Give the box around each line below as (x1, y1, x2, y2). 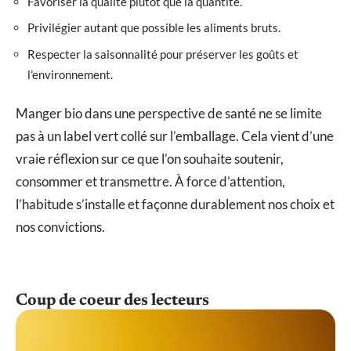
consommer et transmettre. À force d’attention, (16, 173, 285, 190)
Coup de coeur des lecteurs (16, 293, 209, 310)
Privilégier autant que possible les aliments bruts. (27, 20, 280, 35)
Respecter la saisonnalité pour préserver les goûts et (27, 46, 299, 61)
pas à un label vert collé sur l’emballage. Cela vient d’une (16, 128, 334, 145)
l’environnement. (27, 67, 113, 81)
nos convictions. (16, 219, 105, 236)
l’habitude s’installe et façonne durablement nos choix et (16, 196, 335, 213)
